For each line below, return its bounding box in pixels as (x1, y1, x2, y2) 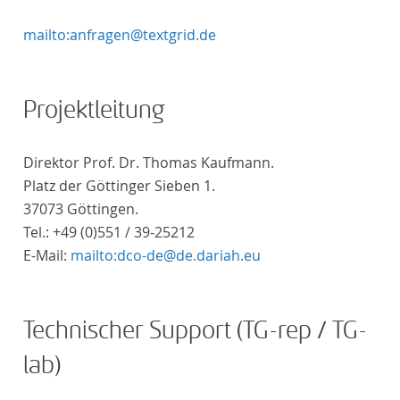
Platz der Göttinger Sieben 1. (23, 176, 215, 196)
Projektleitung (23, 96, 165, 123)
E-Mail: (23, 246, 71, 265)
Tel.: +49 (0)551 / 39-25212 (23, 222, 195, 242)
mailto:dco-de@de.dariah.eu (71, 246, 261, 265)
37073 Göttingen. (23, 199, 138, 219)
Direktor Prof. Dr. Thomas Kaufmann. (23, 153, 274, 172)
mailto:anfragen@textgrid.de (23, 25, 216, 45)
